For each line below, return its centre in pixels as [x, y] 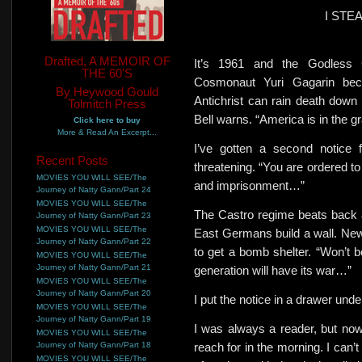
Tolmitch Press [107, 103]
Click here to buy [107, 120]
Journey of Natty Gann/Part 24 [94, 189]
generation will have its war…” [273, 270]
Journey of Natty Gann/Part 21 [94, 267]
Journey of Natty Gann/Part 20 [94, 293]
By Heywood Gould [107, 91]
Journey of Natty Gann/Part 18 [94, 344]
